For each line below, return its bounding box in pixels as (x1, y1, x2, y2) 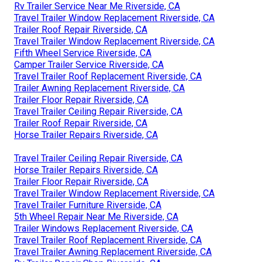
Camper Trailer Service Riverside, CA (14, 59, 164, 71)
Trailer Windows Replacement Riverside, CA (14, 223, 193, 235)
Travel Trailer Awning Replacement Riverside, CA (14, 246, 212, 258)
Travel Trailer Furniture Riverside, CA (14, 199, 161, 211)
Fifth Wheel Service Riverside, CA (14, 47, 151, 59)
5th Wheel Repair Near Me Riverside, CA (14, 211, 178, 223)
